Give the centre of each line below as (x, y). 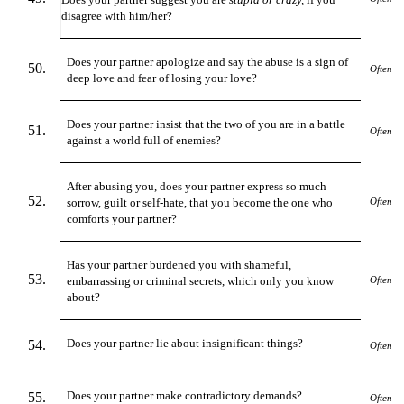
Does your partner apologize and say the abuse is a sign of (208, 61)
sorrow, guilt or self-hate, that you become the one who (200, 202)
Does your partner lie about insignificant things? (185, 343)
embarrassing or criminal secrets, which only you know (201, 280)
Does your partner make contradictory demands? (185, 395)
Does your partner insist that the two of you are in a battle (207, 124)
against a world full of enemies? (144, 140)
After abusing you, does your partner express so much (197, 186)
